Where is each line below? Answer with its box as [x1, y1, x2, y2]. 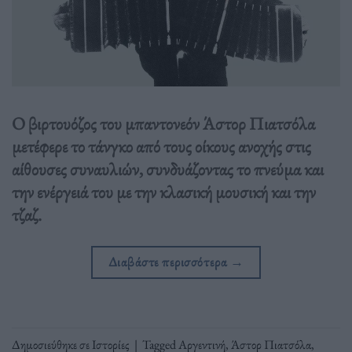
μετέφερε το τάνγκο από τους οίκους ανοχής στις [12, 134, 311, 159]
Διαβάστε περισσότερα [108, 253, 230, 271]
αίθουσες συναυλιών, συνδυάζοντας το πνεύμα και [12, 157, 324, 181]
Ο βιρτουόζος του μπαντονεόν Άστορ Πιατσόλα [12, 112, 315, 136]
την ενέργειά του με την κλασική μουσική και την [12, 180, 316, 204]
